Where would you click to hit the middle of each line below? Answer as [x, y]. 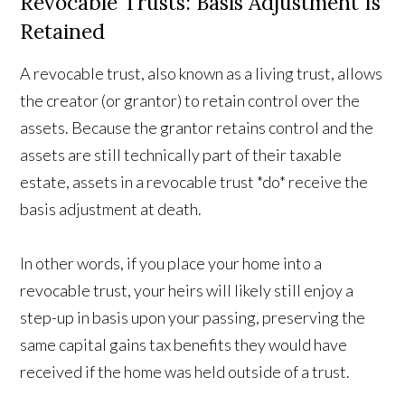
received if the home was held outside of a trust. [185, 372]
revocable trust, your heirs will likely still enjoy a [187, 291]
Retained [63, 32]
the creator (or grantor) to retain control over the [190, 101]
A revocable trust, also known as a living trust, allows [202, 74]
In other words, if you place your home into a [171, 264]
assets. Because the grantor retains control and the [197, 128]
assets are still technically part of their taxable [181, 155]
